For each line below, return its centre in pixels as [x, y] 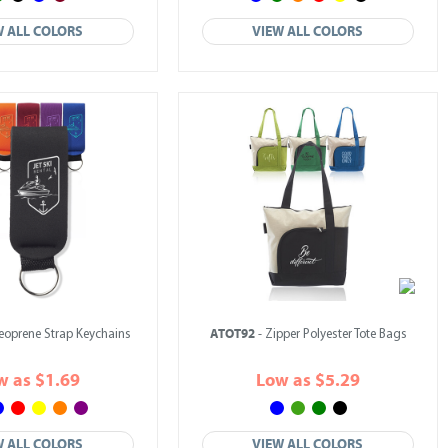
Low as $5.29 [308, 380]
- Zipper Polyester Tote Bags [330, 334]
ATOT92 [232, 334]
